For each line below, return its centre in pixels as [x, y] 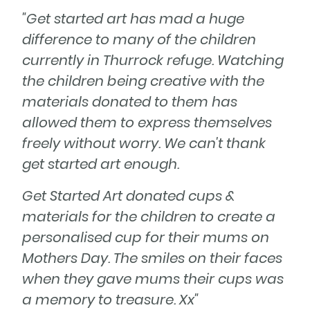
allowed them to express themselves [147, 122]
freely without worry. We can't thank [144, 143]
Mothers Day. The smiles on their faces [152, 258]
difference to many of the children [139, 39]
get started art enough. [102, 164]
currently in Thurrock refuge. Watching [153, 60]
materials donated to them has [130, 101]
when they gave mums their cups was [153, 279]
